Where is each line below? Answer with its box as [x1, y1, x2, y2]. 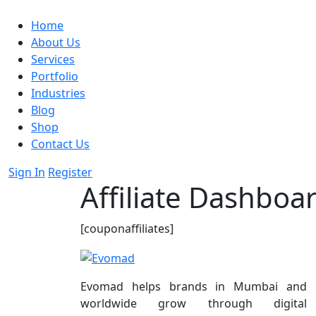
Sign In [8, 164, 45, 180]
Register [48, 164, 92, 180]
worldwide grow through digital [80, 295, 307, 311]
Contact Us [31, 136, 90, 152]
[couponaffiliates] [80, 221, 174, 236]
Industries [31, 85, 85, 101]
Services [31, 51, 75, 67]
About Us [31, 35, 80, 50]
